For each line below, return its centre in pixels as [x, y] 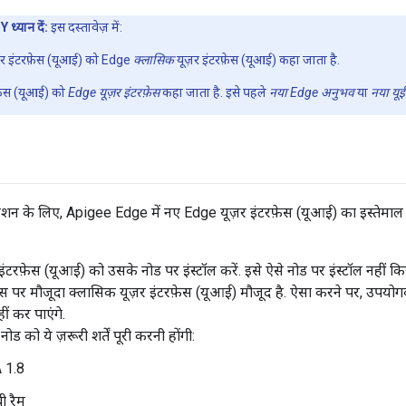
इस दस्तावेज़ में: [85, 28]
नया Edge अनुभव [312, 93]
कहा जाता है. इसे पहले [214, 93]
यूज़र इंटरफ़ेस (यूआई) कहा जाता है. [257, 60]
